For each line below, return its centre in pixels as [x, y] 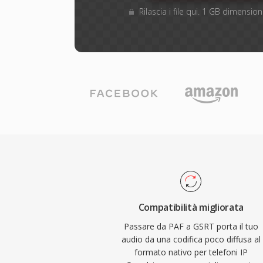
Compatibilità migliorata [191, 207]
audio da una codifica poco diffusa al [191, 239]
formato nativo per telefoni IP [191, 252]
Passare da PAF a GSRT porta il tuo [191, 226]
